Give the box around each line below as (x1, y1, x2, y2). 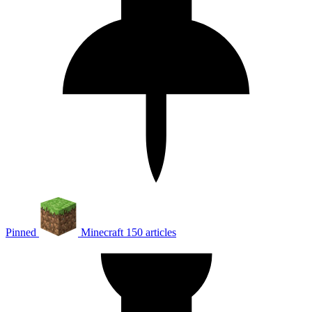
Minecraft (81, 226, 123, 238)
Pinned (6, 226, 36, 238)
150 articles (126, 226, 176, 238)
